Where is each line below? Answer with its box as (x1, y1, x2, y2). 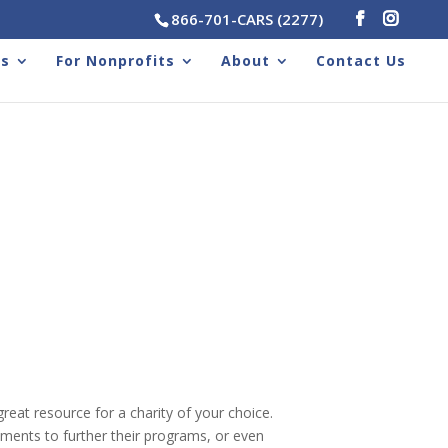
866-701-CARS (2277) (171, 9, 323, 30)
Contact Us (316, 50, 406, 70)
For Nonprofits (56, 50, 175, 70)
